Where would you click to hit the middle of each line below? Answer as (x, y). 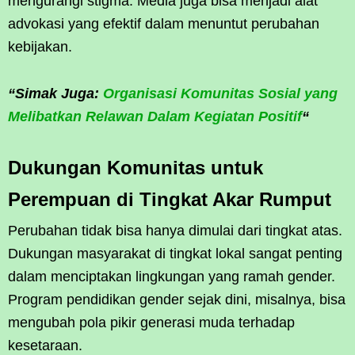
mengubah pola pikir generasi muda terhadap (151, 322)
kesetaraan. (45, 345)
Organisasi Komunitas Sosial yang (220, 93)
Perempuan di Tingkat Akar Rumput (170, 199)
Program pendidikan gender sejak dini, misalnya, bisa (177, 299)
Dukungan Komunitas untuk (136, 167)
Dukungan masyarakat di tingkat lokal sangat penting (175, 253)
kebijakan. (40, 46)
